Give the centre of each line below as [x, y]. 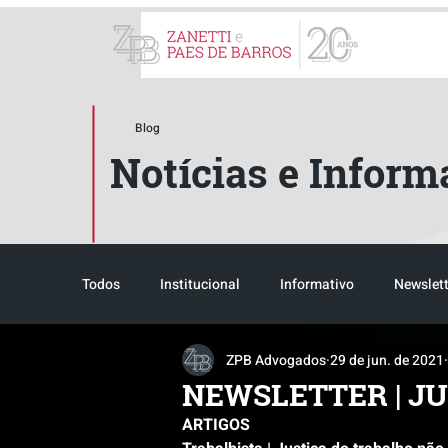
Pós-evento [405, 364]
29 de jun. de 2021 [387, 360]
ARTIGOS [216, 425]
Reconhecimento [174, 364]
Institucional [200, 284]
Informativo [317, 284]
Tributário [298, 364]
